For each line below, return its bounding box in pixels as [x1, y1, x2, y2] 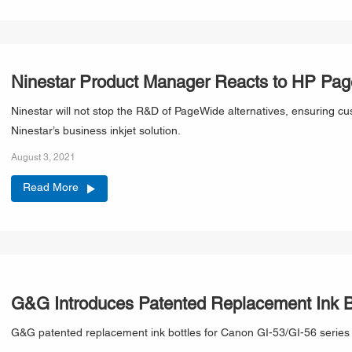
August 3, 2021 [11, 153, 75, 163]
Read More [23, 183, 79, 194]
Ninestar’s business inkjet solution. [11, 126, 181, 137]
